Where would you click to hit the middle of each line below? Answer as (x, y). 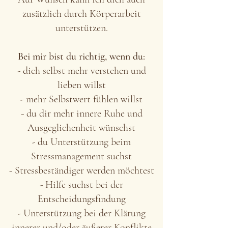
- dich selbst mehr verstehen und (81, 71)
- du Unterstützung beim (81, 142)
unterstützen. (81, 28)
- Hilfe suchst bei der (81, 185)
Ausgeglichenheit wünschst (81, 128)
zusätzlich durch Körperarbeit (81, 14)
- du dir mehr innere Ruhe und (81, 113)
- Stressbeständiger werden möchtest (81, 170)
